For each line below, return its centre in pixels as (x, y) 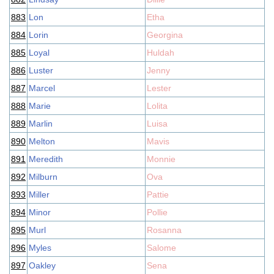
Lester (159, 88)
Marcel (42, 88)
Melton (42, 141)
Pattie (158, 194)
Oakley (42, 265)
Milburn (43, 177)
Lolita (157, 106)
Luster (41, 70)
